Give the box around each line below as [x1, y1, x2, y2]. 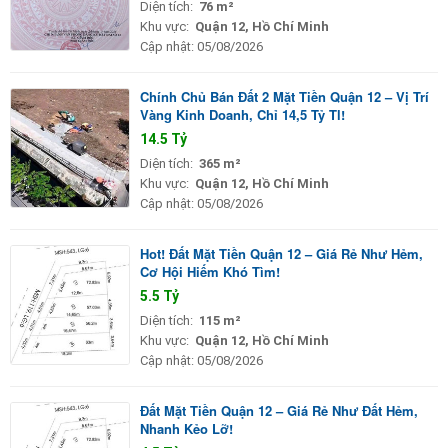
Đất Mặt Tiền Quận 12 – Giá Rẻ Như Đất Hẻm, [140, 400, 418, 420]
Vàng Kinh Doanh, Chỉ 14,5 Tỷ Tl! [140, 104, 345, 124]
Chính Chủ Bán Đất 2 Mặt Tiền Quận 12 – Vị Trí [140, 86, 429, 106]
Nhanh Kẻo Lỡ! [140, 418, 233, 438]
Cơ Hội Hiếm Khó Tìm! [140, 261, 280, 281]
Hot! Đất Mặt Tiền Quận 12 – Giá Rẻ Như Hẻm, [140, 243, 423, 263]
